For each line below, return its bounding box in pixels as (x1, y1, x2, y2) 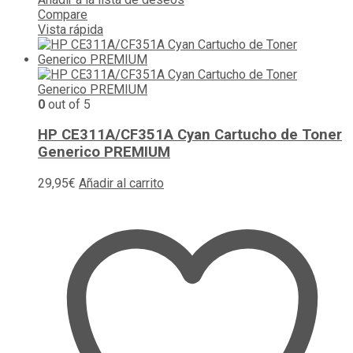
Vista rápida (38, 21, 103, 37)
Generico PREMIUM (38, 143, 170, 162)
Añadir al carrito (79, 176, 164, 191)
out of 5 (45, 96, 91, 112)
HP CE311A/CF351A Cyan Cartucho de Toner (38, 126, 342, 144)
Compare (38, 6, 87, 22)
